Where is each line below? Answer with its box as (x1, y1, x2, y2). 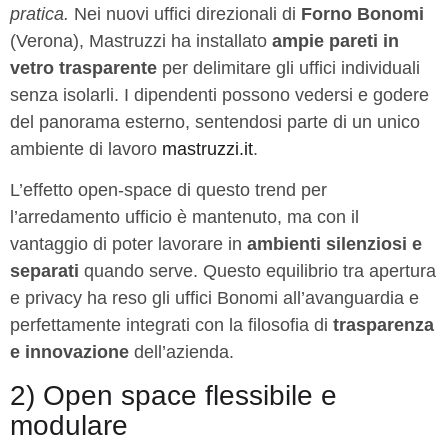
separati (10, 261, 79, 282)
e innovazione (10, 342, 129, 363)
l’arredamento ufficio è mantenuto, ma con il (10, 207, 359, 228)
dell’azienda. (129, 342, 234, 363)
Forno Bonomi (301, 3, 424, 24)
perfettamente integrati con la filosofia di (10, 315, 333, 336)
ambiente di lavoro (10, 138, 162, 159)
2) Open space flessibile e (10, 379, 337, 411)
